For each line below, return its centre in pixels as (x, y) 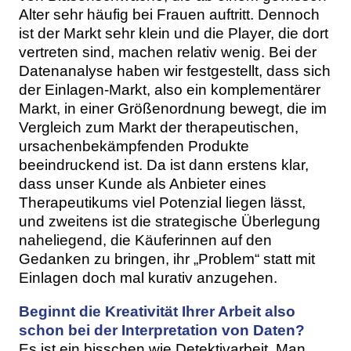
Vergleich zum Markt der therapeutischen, (159, 127)
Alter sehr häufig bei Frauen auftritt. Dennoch (169, 14)
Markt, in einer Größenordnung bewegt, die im (173, 108)
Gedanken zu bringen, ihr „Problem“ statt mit (167, 259)
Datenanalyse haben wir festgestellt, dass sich (175, 71)
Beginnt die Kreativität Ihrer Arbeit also (157, 311)
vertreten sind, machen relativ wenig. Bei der (168, 52)
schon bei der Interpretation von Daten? (162, 330)
